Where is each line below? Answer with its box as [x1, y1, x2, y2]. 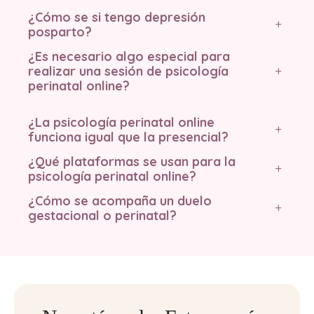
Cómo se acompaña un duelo [35, 192, 212, 209]
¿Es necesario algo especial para [28, 48, 230, 64]
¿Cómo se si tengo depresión [28, 8, 205, 25]
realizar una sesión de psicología [28, 62, 228, 79]
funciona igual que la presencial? [28, 128, 228, 145]
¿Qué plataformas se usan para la [28, 153, 235, 170]
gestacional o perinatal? [28, 207, 177, 224]
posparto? [28, 23, 92, 40]
